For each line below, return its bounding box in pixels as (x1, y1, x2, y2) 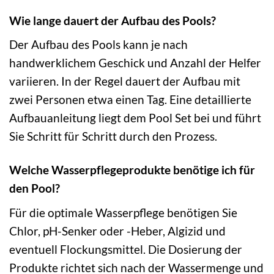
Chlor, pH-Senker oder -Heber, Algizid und (9, 223, 226, 238)
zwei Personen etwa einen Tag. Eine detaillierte (9, 92, 251, 107)
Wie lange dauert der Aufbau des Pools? (9, 13, 216, 28)
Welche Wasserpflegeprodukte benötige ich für (9, 163, 255, 177)
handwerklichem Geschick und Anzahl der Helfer (9, 56, 261, 70)
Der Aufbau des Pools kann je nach (9, 37, 188, 52)
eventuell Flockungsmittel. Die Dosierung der (9, 242, 242, 256)
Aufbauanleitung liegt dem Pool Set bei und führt (9, 111, 261, 125)
